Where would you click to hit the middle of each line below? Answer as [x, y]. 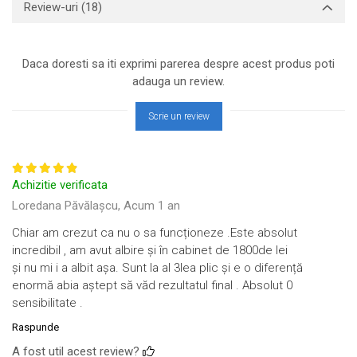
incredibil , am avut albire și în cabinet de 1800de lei [150, 250]
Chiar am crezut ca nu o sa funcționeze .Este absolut [155, 233]
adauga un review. [178, 81]
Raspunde [35, 327]
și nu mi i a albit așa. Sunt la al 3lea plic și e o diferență [157, 268]
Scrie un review [178, 116]
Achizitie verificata [60, 185]
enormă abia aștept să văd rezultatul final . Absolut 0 [152, 285]
